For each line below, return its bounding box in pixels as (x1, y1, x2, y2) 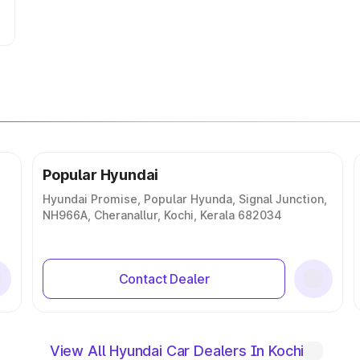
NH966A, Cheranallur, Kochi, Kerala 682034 (43, 208, 282, 222)
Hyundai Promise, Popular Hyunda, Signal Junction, (43, 192, 327, 206)
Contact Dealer (118, 271, 210, 287)
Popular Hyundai (43, 166, 159, 183)
